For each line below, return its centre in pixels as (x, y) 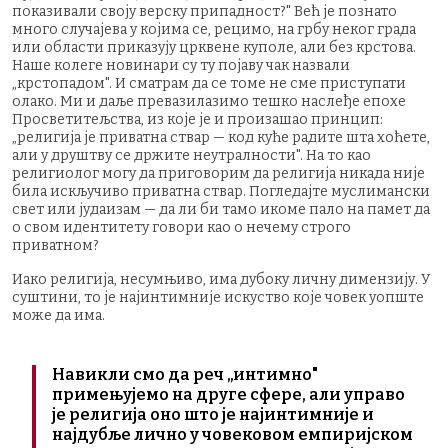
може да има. (60, 315)
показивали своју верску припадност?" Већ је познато (204, 11)
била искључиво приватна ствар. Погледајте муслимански (221, 191)
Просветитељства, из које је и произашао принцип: (197, 119)
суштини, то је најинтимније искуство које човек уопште (218, 297)
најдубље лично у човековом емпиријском (232, 434)
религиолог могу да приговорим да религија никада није (218, 173)
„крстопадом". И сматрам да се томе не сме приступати (209, 83)
